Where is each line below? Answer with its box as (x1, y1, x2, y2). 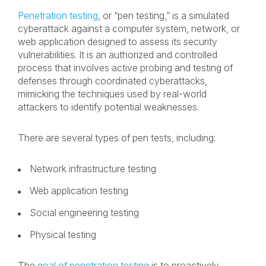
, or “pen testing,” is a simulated (98, 9, 229, 21)
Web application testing (30, 185, 131, 197)
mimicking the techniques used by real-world (18, 88, 207, 100)
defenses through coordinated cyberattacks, (18, 75, 207, 87)
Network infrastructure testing (30, 163, 159, 175)
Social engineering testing (30, 207, 141, 218)
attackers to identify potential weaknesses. (18, 101, 201, 113)
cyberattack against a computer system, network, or (18, 23, 240, 34)
